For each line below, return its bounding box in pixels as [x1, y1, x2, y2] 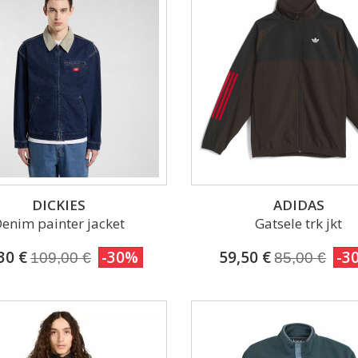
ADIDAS [272, 195, 324, 214]
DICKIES [32, 195, 86, 214]
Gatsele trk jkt [255, 213, 343, 233]
